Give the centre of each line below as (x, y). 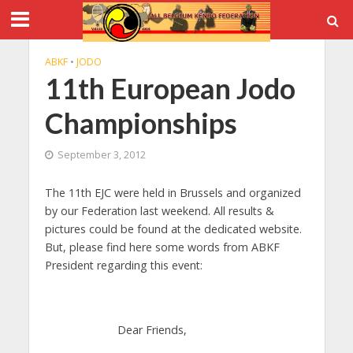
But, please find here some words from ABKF (162, 247)
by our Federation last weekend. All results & (159, 211)
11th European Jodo (170, 89)
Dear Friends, (115, 329)
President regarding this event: (123, 265)
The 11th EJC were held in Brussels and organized (173, 193)
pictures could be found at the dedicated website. (173, 229)
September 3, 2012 (101, 155)
